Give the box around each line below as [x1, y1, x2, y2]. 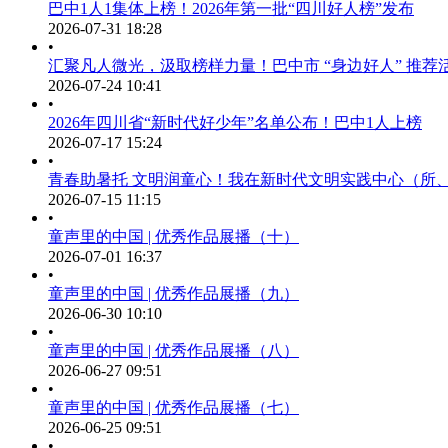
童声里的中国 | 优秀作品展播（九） [48, 285, 299, 302]
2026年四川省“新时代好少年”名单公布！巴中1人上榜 [48, 114, 422, 131]
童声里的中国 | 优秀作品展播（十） [48, 228, 299, 245]
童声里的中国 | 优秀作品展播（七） [48, 399, 299, 416]
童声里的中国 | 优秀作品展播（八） [48, 342, 299, 359]
